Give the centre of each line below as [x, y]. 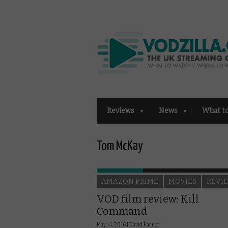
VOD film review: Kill [148, 199]
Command [122, 211]
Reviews [121, 110]
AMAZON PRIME [130, 181]
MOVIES [182, 181]
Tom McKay [120, 146]
